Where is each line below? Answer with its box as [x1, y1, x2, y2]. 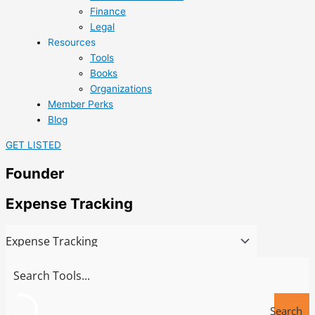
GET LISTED [6, 139, 61, 151]
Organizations [90, 83, 152, 95]
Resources [48, 37, 96, 49]
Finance [90, 6, 126, 18]
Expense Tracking [6, 195, 133, 213]
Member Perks [48, 98, 113, 110]
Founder [6, 165, 64, 183]
